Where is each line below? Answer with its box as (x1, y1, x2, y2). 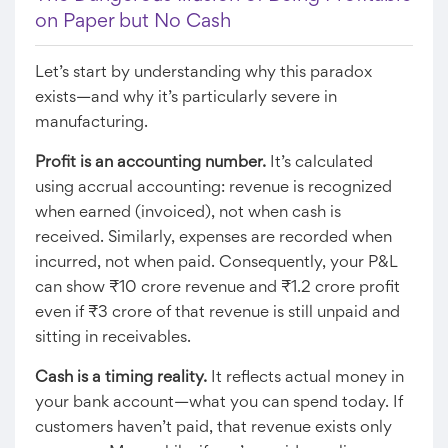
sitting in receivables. (35, 330, 191, 346)
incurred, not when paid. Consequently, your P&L (35, 255, 397, 271)
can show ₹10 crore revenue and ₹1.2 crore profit (35, 280, 400, 296)
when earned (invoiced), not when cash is (35, 205, 341, 221)
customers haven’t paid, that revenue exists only (35, 420, 392, 436)
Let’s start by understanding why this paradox (35, 65, 372, 81)
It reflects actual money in (207, 370, 404, 386)
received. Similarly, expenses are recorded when (35, 230, 392, 246)
